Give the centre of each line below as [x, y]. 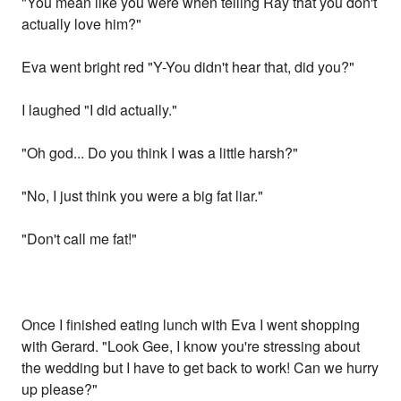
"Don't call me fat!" [80, 239]
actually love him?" [82, 24]
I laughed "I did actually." [100, 110]
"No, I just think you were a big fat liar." [143, 196]
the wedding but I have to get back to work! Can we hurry [200, 368]
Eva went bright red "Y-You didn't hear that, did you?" [188, 67]
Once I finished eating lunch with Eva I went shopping [191, 325]
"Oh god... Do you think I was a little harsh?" [160, 153]
